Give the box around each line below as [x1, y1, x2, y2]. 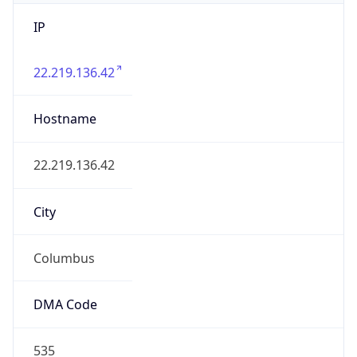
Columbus [33, 249, 95, 267]
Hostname [33, 110, 96, 128]
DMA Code [33, 296, 97, 314]
